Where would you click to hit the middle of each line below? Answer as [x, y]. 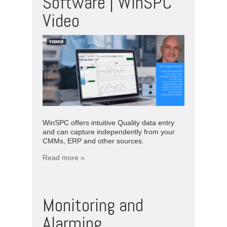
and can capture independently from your [109, 131]
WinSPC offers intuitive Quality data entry [108, 122]
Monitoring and [93, 205]
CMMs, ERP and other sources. [93, 141]
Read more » [64, 157]
